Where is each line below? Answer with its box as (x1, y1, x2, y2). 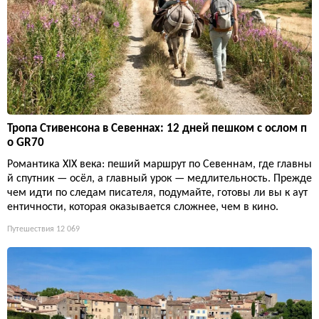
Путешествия (7, 224, 54, 234)
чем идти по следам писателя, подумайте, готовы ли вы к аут (7, 187, 308, 199)
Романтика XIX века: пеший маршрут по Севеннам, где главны (7, 158, 312, 170)
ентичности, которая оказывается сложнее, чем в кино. (7, 201, 278, 213)
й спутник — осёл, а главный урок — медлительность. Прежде (7, 172, 312, 184)
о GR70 (7, 136, 44, 149)
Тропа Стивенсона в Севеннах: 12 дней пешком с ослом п (7, 122, 307, 135)
